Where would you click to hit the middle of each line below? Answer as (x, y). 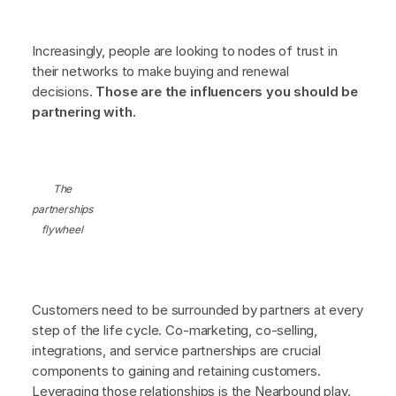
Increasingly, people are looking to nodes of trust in (185, 50)
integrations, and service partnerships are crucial (176, 350)
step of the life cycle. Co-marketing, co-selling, (175, 330)
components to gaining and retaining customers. (176, 370)
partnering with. (84, 111)
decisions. (64, 91)
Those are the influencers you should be (227, 91)
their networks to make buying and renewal (160, 71)
